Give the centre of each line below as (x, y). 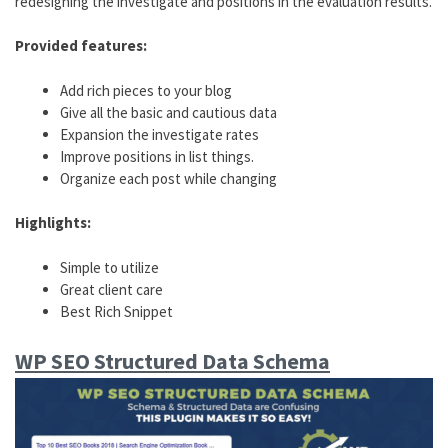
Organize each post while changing (168, 178)
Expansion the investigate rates (159, 134)
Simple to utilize (109, 267)
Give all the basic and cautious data (168, 112)
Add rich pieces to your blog (146, 90)
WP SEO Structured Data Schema (172, 361)
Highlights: (53, 223)
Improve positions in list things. (157, 156)
